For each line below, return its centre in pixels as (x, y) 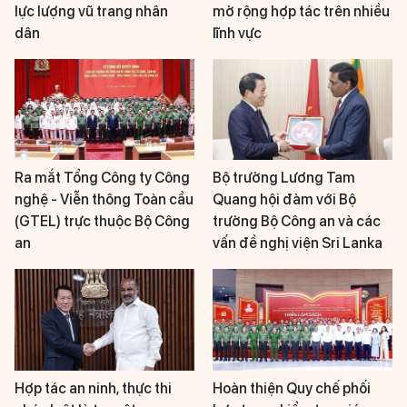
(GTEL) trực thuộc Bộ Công (102, 222)
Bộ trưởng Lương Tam (284, 178)
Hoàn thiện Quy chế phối (292, 388)
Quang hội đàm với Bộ (284, 200)
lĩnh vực (237, 33)
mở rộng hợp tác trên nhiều (301, 11)
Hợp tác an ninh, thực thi (93, 388)
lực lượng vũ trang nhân (91, 11)
